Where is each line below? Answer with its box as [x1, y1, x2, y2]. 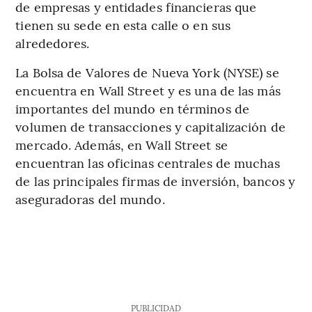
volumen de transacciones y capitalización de [15, 117, 286, 135]
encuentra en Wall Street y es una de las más [15, 81, 281, 99]
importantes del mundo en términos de [15, 99, 249, 117]
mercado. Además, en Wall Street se [15, 135, 228, 153]
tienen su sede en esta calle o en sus [15, 15, 231, 33]
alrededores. [15, 33, 90, 52]
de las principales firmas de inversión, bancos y [15, 171, 296, 189]
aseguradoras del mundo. [15, 189, 165, 208]
